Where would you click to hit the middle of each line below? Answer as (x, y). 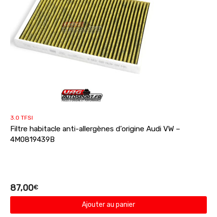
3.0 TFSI (22, 118)
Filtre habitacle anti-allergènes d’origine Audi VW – (95, 129)
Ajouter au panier (108, 205)
